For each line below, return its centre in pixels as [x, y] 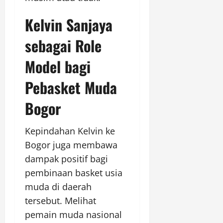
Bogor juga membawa [71, 145]
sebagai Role [63, 45]
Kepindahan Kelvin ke [70, 131]
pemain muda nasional [73, 214]
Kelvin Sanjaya [69, 24]
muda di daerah [58, 186]
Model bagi [58, 66]
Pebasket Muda [71, 87]
